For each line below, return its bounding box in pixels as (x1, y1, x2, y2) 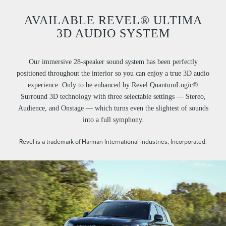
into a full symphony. (82, 116, 144, 124)
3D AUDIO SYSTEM (56, 26, 170, 40)
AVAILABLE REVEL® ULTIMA (24, 13, 202, 27)
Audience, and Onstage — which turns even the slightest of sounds (18, 104, 208, 112)
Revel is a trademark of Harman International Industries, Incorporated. (19, 137, 207, 146)
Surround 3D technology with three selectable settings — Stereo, (20, 92, 206, 100)
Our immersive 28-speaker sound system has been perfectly (28, 58, 198, 66)
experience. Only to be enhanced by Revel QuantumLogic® (28, 81, 198, 89)
